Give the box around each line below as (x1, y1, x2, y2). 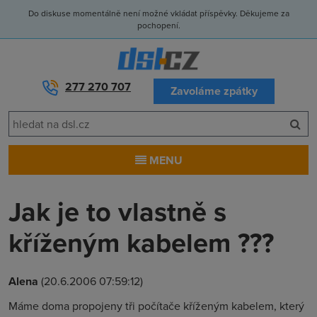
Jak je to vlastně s (8, 192, 226, 231)
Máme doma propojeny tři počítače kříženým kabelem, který (8, 298, 304, 313)
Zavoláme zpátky (171, 83, 258, 99)
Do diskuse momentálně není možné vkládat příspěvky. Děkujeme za (28, 7, 289, 19)
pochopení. (137, 19, 180, 31)
